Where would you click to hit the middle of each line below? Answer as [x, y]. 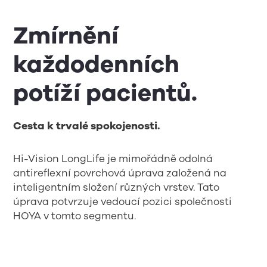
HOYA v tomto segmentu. [76, 216]
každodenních [97, 64]
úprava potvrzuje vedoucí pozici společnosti [123, 201]
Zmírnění [66, 36]
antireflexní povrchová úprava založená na [120, 173]
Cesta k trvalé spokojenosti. [87, 126]
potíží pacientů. [105, 93]
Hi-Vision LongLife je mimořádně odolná [113, 159]
